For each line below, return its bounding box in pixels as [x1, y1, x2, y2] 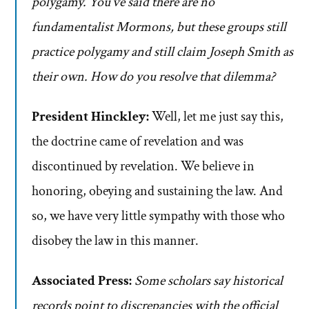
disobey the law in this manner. [32, 232, 199, 250]
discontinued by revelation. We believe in [32, 157, 255, 176]
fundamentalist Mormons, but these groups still [32, 18, 286, 37]
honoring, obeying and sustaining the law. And [32, 182, 283, 201]
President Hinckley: [32, 108, 149, 126]
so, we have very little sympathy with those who [32, 207, 285, 226]
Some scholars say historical [134, 272, 283, 290]
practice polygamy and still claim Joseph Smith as [32, 43, 293, 61]
